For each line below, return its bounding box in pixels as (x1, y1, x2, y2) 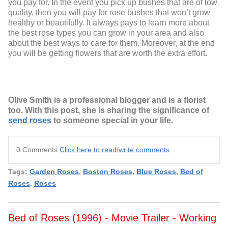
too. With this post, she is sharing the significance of (8, 106, 209, 115)
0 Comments (16, 146, 60, 154)
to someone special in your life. (51, 116, 173, 125)
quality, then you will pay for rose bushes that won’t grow (8, 8, 210, 17)
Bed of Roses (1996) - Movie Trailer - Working (8, 212, 216, 223)
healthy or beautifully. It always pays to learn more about (8, 18, 209, 27)
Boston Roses (83, 167, 132, 176)
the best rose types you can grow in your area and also (8, 28, 204, 38)
